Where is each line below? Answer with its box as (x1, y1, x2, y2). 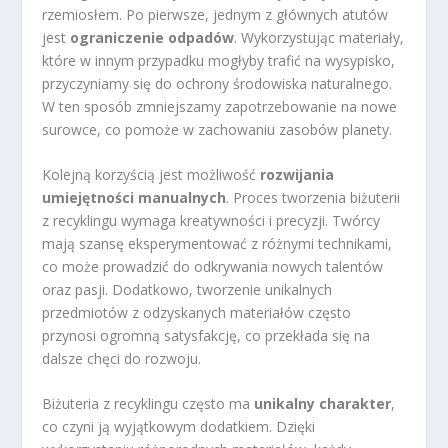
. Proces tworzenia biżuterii (226, 187, 401, 207)
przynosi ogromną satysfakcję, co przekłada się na (42, 325, 371, 345)
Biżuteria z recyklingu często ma (42, 394, 255, 414)
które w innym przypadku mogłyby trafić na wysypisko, (42, 50, 396, 70)
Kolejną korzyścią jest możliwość (42, 164, 261, 184)
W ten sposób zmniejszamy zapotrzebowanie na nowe (42, 96, 398, 116)
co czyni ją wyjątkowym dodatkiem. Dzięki (42, 417, 316, 437)
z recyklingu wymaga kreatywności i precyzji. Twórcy (42, 210, 381, 230)
